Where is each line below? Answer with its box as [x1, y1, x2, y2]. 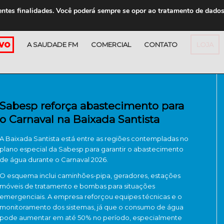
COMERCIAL [91, 40, 131, 48]
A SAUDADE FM [27, 40, 78, 48]
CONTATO [144, 40, 177, 48]
